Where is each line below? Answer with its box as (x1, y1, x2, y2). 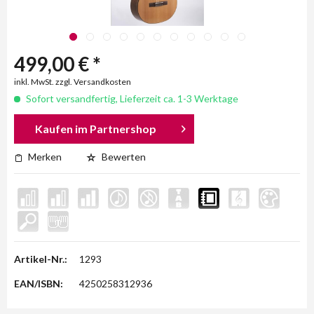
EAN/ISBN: (14, 278, 63, 289)
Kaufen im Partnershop (35, 122, 157, 135)
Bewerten (100, 151, 146, 163)
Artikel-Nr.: (14, 253, 67, 265)
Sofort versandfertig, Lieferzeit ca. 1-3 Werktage (24, 93, 238, 104)
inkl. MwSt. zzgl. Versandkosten (14, 76, 131, 87)
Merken (28, 151, 62, 163)
